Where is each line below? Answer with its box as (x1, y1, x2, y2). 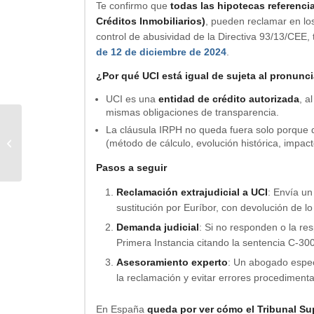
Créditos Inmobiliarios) (96, 15, 205, 27)
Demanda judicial (116, 221, 199, 233)
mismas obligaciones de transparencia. (106, 106, 279, 118)
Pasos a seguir (96, 162, 167, 174)
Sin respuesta (25, 136, 85, 149)
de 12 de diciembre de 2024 (96, 46, 226, 57)
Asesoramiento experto (116, 257, 228, 268)
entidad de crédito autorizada (158, 93, 299, 104)
